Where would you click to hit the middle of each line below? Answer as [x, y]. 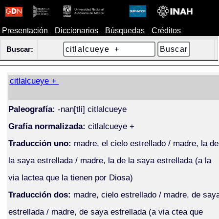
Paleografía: [32, 109]
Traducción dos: [39, 194]
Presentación [25, 31]
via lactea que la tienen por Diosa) [70, 177]
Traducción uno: [40, 143]
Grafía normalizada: [47, 126]
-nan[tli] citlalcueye [91, 109]
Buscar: [20, 49]
